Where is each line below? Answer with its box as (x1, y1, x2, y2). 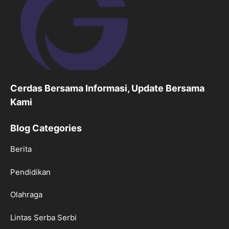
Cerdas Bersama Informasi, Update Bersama (10, 83, 204, 94)
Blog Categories (10, 123, 82, 134)
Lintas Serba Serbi (10, 212, 77, 222)
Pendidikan (10, 167, 51, 177)
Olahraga (10, 190, 42, 200)
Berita (10, 144, 32, 154)
